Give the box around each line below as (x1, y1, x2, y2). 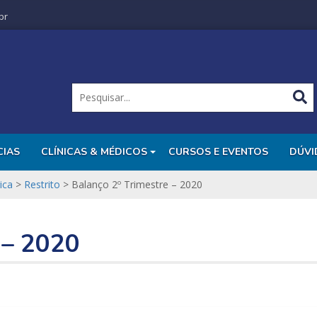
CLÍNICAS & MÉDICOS (41, 145, 147, 159)
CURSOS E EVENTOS (168, 145, 268, 159)
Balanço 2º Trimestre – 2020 (71, 178, 202, 192)
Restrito (24, 178, 60, 192)
